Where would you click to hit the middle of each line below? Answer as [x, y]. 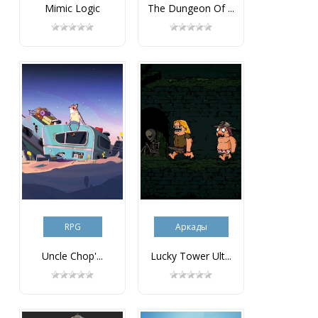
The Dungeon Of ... [191, 9]
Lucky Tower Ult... [191, 256]
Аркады [191, 227]
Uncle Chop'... [73, 256]
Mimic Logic [73, 9]
